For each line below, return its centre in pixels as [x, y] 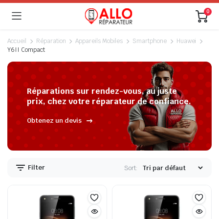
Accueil [17, 41]
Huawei [186, 41]
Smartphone [149, 41]
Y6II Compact [26, 50]
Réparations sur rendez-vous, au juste [102, 91]
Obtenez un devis [54, 121]
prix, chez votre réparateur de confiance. [109, 101]
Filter [36, 167]
